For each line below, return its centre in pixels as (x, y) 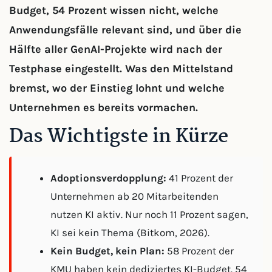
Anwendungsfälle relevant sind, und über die (125, 30)
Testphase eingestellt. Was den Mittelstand (121, 69)
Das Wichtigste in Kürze (119, 137)
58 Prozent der (199, 251)
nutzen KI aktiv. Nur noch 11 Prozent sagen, (149, 214)
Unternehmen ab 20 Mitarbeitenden (134, 196)
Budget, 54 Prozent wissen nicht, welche (114, 10)
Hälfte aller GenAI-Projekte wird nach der (116, 49)
